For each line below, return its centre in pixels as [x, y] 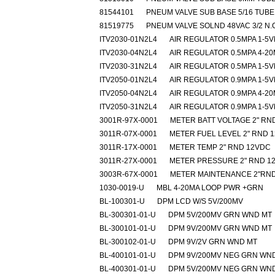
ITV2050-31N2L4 [128, 107]
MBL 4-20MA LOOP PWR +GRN [210, 188]
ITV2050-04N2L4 [128, 93]
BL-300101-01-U [128, 228]
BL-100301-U [122, 201]
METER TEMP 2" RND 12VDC [220, 147]
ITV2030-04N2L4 [128, 53]
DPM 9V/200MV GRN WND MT [220, 228]
